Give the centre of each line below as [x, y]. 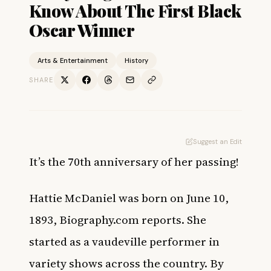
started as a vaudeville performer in [124, 241]
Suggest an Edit [217, 142]
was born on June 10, [174, 198]
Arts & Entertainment [73, 60]
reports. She [174, 220]
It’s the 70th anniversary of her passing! [134, 162]
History [136, 60]
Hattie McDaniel [73, 198]
